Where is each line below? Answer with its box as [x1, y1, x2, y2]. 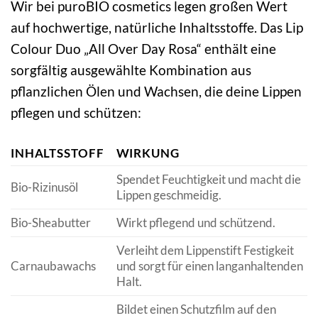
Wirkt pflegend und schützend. [116, 214, 275, 230]
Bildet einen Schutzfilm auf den [116, 301, 276, 317]
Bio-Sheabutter [11, 214, 91, 230]
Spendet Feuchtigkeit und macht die [116, 171, 301, 187]
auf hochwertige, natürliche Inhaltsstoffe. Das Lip [11, 18, 303, 35]
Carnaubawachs [11, 258, 96, 273]
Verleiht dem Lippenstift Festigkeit [116, 242, 294, 258]
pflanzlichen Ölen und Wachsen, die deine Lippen [11, 82, 302, 99]
